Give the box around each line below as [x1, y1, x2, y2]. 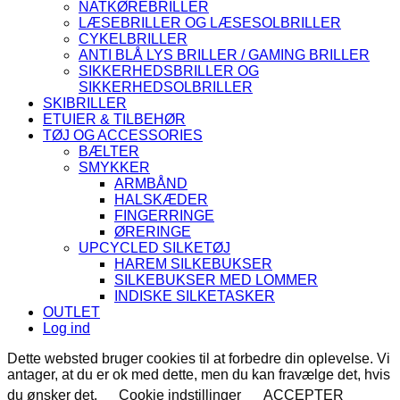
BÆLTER [79, 143, 139, 159]
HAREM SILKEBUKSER [114, 255, 272, 271]
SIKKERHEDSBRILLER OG [79, 62, 259, 79]
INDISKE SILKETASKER [114, 287, 275, 304]
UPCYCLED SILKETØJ [79, 239, 230, 255]
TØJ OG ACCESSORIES [43, 127, 203, 143]
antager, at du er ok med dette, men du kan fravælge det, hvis [7, 366, 390, 382]
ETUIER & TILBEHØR [43, 111, 186, 127]
